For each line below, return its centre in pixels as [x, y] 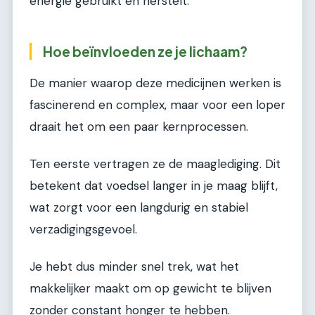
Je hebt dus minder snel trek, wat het [134, 267]
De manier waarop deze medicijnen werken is [155, 83]
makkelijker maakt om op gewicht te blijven [150, 289]
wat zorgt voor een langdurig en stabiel [139, 207]
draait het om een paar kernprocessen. [139, 126]
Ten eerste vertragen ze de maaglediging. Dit [155, 163]
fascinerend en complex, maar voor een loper [157, 104]
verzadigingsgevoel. [83, 229]
